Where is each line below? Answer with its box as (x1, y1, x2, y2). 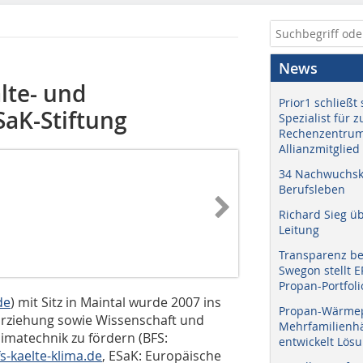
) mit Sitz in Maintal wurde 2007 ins (11, 293, 221, 311)
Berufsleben (279, 181, 345, 197)
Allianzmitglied (279, 141, 360, 156)
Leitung (279, 222, 319, 237)
